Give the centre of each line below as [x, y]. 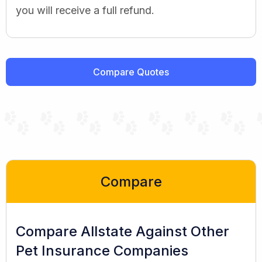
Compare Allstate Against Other [123, 231]
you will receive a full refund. [85, 10]
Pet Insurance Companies [102, 250]
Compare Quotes [131, 72]
